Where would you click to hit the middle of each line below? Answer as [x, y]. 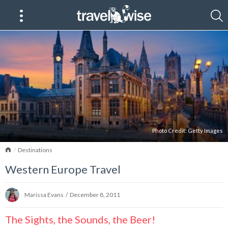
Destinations [35, 150]
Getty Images [205, 130]
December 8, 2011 [95, 194]
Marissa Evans [44, 194]
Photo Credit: [170, 130]
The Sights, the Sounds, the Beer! [80, 219]
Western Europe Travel [63, 169]
